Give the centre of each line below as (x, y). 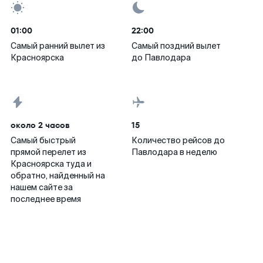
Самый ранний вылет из (58, 46)
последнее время (46, 199)
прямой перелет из (48, 152)
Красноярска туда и (51, 164)
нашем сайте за (42, 187)
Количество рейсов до (178, 140)
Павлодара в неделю (174, 152)
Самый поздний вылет (176, 46)
